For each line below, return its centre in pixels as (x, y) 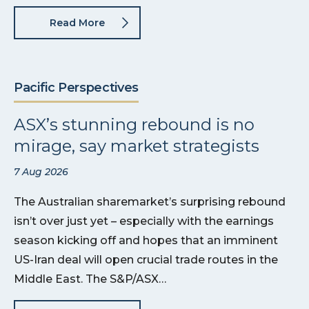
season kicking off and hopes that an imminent (146, 240)
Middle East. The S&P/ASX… (90, 279)
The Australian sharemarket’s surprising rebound (150, 201)
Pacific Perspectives (76, 87)
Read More (77, 22)
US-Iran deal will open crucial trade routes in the (146, 259)
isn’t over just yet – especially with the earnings (144, 221)
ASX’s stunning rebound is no (134, 124)
